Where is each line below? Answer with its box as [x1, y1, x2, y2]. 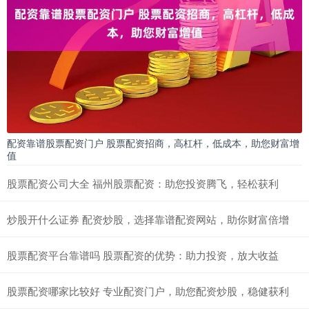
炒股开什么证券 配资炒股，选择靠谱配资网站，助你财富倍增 [7, 211, 289, 226]
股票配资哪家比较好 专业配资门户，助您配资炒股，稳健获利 [7, 283, 289, 298]
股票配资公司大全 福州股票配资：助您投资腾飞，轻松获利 [7, 175, 279, 190]
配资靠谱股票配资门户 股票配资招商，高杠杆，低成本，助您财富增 [7, 135, 299, 150]
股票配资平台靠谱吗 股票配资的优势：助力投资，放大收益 [7, 247, 279, 262]
